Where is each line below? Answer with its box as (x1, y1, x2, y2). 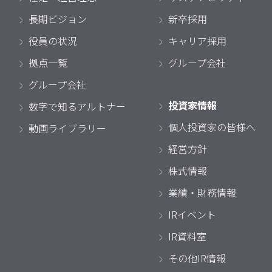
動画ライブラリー (29, 121, 106, 135)
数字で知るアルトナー (29, 99, 126, 114)
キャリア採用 (168, 33, 226, 48)
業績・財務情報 (168, 185, 236, 200)
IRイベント (168, 207, 216, 222)
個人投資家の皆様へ (168, 120, 256, 134)
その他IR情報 (168, 251, 226, 265)
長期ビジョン (29, 12, 87, 26)
